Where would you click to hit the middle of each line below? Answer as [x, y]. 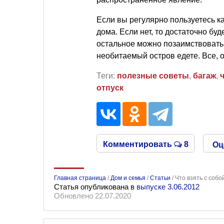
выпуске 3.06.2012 [168, 187]
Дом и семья [128, 178]
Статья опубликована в [95, 187]
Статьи [160, 178]
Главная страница [80, 178]
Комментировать [138, 144]
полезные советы [153, 76]
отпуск [110, 88]
